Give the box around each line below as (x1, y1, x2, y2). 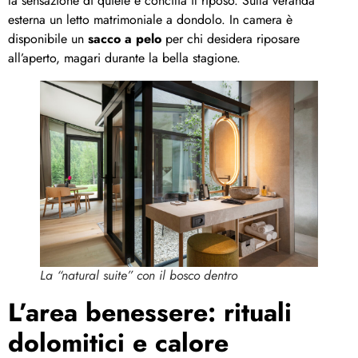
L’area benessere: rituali (8, 293, 292, 331)
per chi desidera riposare (161, 30, 300, 49)
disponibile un (8, 30, 88, 49)
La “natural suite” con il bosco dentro (40, 265, 237, 284)
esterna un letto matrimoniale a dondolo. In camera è (8, 10, 292, 30)
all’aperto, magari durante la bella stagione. (8, 49, 241, 68)
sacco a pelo (88, 30, 161, 49)
